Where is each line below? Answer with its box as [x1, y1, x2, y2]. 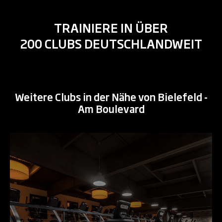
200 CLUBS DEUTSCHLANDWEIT [20, 34, 202, 52]
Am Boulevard [77, 101, 145, 116]
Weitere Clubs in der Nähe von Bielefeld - [14, 89, 208, 104]
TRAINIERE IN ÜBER [54, 18, 168, 36]
